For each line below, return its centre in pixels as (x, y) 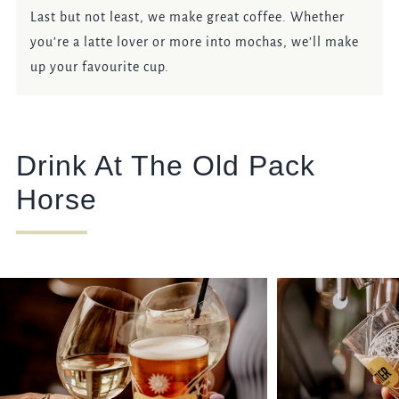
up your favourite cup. (100, 66)
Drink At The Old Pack (165, 165)
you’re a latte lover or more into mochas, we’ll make (195, 41)
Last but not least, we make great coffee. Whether (188, 16)
